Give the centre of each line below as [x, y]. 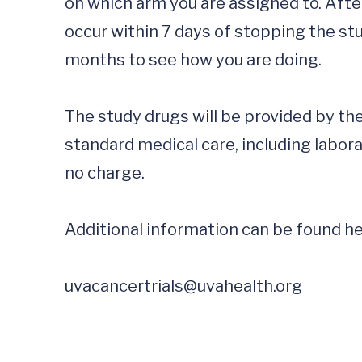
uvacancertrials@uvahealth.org [183, 286]
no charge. [108, 173]
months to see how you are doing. [195, 60]
